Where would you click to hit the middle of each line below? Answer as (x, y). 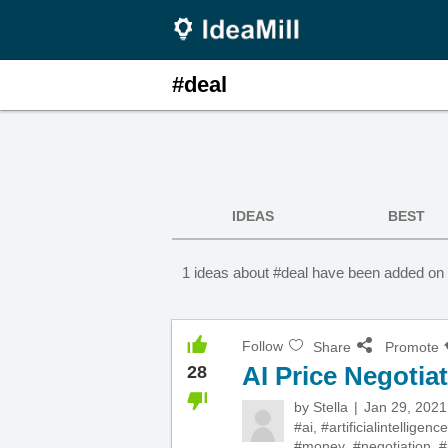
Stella (330, 407)
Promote (412, 347)
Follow (262, 346)
